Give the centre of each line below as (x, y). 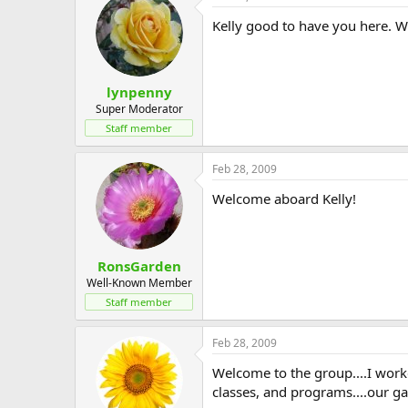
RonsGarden (139, 265)
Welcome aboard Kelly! (284, 199)
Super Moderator (139, 109)
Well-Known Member (139, 282)
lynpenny (139, 92)
